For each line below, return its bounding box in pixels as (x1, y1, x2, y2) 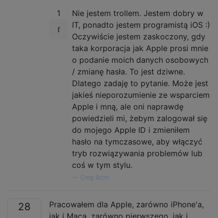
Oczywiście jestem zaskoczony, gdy (72, 31, 205, 41)
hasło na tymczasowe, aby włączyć (72, 136, 202, 146)
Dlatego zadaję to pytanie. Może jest (72, 78, 208, 88)
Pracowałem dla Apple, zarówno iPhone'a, (49, 199, 204, 209)
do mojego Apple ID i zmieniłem (72, 125, 190, 135)
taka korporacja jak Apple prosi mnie (72, 43, 208, 53)
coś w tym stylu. (72, 160, 132, 170)
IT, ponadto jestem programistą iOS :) (72, 19, 210, 30)
